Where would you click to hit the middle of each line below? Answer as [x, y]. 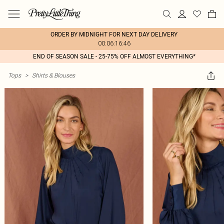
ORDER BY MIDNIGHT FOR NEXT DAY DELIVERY [114, 34]
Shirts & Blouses [53, 75]
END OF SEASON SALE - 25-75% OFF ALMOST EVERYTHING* [114, 56]
